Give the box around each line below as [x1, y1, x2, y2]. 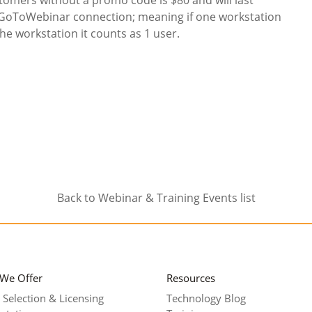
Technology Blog [166, 291, 246, 306]
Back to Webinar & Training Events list [56, 190, 256, 206]
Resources [166, 270, 215, 285]
